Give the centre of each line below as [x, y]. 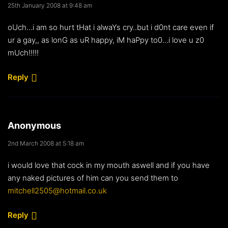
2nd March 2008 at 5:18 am [46, 143]
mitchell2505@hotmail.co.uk [57, 190]
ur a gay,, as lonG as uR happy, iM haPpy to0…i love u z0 [106, 40]
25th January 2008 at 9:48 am [50, 5]
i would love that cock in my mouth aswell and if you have [109, 165]
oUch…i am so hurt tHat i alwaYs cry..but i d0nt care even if [111, 27]
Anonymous [34, 125]
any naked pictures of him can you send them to [93, 178]
